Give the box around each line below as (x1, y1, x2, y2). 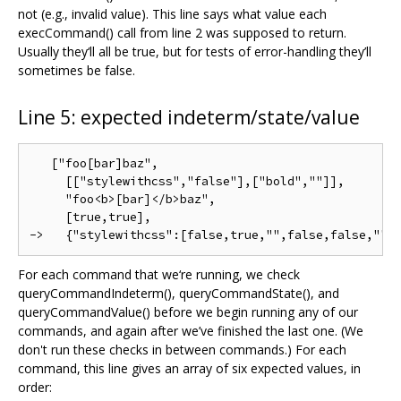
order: (18, 378, 52, 396)
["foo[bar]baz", (30, 155, 158, 171)
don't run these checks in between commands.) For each (18, 340, 346, 358)
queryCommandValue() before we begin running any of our (18, 303, 358, 320)
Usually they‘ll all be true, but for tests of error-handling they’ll (18, 42, 371, 60)
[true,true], (30, 209, 151, 225)
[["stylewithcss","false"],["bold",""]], (30, 173, 345, 189)
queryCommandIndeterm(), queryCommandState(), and (18, 284, 339, 302)
